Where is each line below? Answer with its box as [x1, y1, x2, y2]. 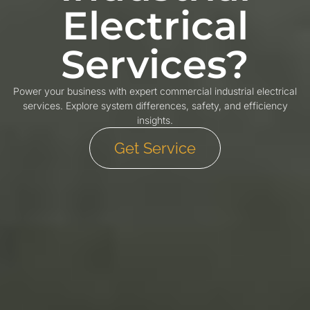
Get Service [114, 139, 196, 157]
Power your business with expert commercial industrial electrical [13, 85, 297, 97]
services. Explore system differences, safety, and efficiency [22, 100, 288, 111]
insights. [137, 114, 173, 126]
